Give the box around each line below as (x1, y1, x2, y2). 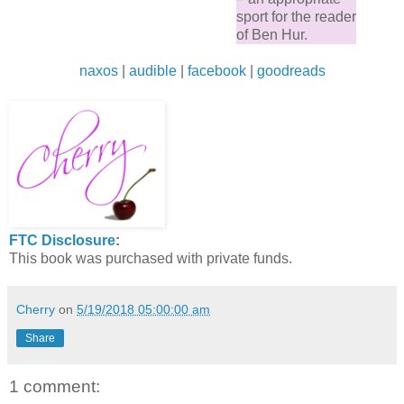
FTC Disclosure (9, 233, 115, 249)
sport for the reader (236, 9, 356, 25)
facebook (187, 63, 246, 79)
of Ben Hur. (236, 27, 308, 43)
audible (128, 63, 177, 79)
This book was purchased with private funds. (9, 251, 292, 267)
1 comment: (9, 377, 100, 397)
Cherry (16, 302, 55, 317)
